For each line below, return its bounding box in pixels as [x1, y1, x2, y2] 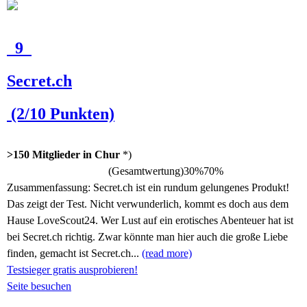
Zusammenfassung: [7, 182, 93, 193]
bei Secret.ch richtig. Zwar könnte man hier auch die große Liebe [7, 231, 288, 243]
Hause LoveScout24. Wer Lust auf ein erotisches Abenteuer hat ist [7, 214, 293, 226]
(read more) [142, 247, 192, 259]
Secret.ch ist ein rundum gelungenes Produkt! [93, 182, 289, 193]
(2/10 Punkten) [7, 105, 114, 123]
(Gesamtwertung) [103, 165, 184, 177]
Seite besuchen [7, 280, 71, 292]
